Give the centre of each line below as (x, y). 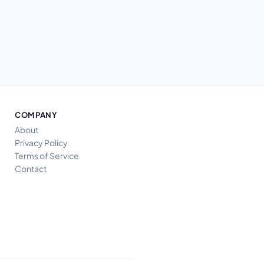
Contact (31, 168)
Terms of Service (47, 155)
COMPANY (36, 115)
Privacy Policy (41, 142)
